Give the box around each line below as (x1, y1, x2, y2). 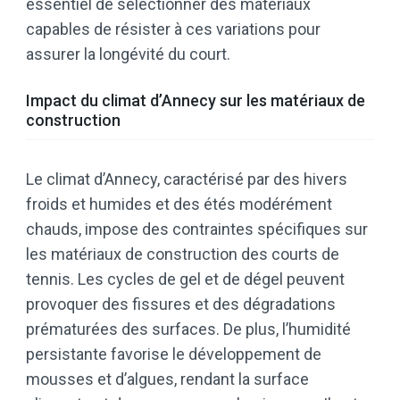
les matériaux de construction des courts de (26, 245, 339, 264)
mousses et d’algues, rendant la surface (26, 370, 309, 389)
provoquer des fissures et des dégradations (26, 295, 336, 314)
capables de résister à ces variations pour (26, 20, 321, 39)
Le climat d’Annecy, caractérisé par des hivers (26, 170, 347, 189)
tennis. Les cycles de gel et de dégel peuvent (26, 270, 345, 289)
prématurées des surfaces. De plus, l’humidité (26, 320, 351, 339)
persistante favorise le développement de (26, 345, 321, 364)
